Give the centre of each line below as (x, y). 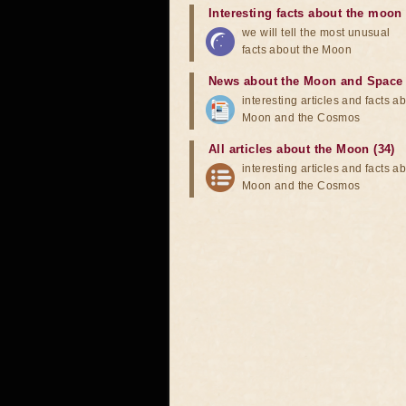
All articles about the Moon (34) (302, 149)
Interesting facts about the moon (305, 13)
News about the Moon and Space (306, 81)
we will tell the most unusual (316, 33)
